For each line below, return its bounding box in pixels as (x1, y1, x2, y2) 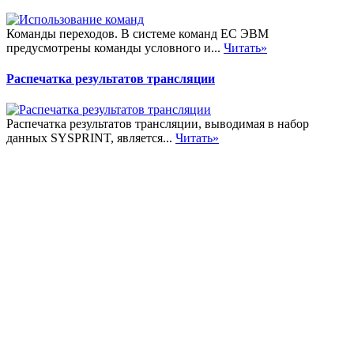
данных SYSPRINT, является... (6, 131, 175, 145)
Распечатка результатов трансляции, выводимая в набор (6, 117, 309, 131)
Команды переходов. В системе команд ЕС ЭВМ (6, 26, 269, 40)
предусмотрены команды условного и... (6, 40, 224, 55)
